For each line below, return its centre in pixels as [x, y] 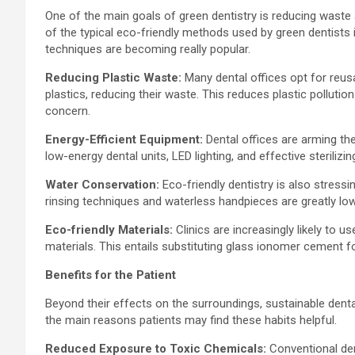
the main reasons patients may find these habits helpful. [191, 321]
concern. [68, 111]
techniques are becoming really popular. [148, 50]
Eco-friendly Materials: [111, 230]
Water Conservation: [102, 185]
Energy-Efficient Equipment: [126, 140]
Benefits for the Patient [111, 275]
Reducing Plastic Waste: [113, 78]
